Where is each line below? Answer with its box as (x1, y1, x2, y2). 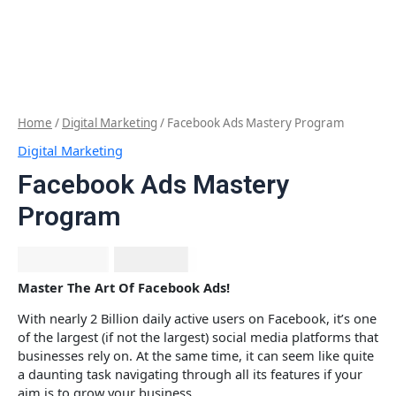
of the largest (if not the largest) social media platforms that (18, 328, 378, 346)
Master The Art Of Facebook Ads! (18, 278, 230, 296)
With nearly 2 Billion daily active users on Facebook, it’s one (18, 309, 377, 328)
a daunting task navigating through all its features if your (18, 365, 362, 384)
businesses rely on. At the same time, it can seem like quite (18, 346, 374, 365)
